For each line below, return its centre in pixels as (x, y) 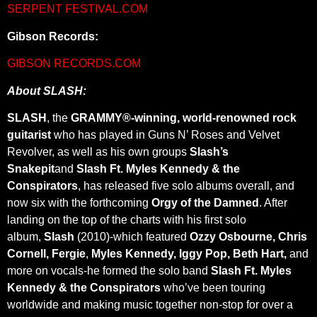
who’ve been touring (213, 288)
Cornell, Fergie (46, 254)
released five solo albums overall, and (200, 186)
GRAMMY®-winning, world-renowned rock (184, 118)
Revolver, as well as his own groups (98, 152)
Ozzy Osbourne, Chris (248, 237)
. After (273, 203)
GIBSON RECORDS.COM (74, 64)
